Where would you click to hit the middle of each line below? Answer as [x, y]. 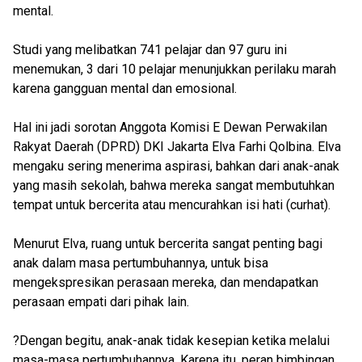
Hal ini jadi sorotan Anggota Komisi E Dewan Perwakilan [170, 127]
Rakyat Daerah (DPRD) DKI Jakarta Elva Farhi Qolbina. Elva [177, 147]
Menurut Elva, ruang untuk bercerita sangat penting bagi [168, 244]
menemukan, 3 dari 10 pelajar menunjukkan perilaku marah [175, 69]
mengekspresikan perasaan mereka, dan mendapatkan [166, 282]
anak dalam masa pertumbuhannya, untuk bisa [141, 263]
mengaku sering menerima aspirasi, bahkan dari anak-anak [176, 166]
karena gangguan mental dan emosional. [126, 88]
